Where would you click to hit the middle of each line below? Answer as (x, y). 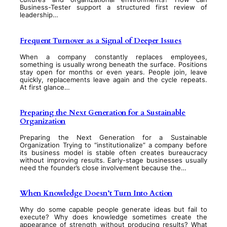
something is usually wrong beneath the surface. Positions (113, 64)
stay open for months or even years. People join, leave (113, 72)
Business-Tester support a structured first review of (113, 8)
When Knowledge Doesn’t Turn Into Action (96, 193)
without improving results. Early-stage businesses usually (113, 160)
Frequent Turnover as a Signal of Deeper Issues (101, 40)
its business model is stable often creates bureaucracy (113, 153)
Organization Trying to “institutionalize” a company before (113, 145)
